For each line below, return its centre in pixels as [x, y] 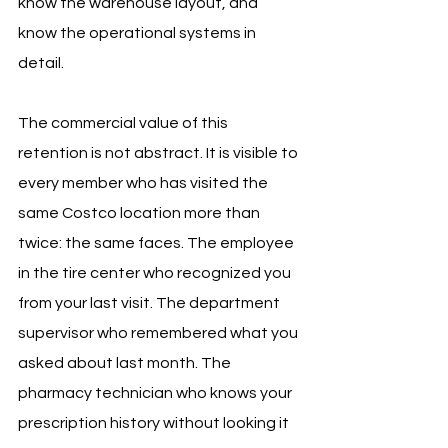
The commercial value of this [124, 123]
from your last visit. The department [150, 303]
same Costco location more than [140, 213]
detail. [41, 63]
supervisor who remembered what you [159, 333]
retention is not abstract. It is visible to [159, 153]
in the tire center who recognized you [156, 273]
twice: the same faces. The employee [157, 243]
